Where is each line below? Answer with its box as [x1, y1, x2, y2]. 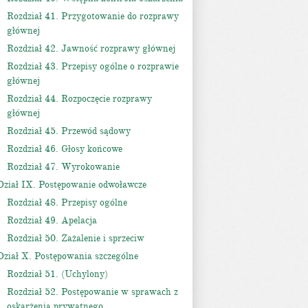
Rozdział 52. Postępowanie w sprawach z [7, 286, 178, 298]
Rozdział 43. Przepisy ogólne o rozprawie [7, 60, 179, 72]
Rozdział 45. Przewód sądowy [7, 125, 131, 137]
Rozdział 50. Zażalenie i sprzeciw [7, 232, 144, 244]
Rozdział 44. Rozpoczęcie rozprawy [7, 93, 152, 104]
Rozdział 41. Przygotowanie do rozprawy [7, 10, 179, 22]
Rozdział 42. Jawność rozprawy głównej [7, 43, 175, 54]
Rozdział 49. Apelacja [7, 214, 97, 226]
